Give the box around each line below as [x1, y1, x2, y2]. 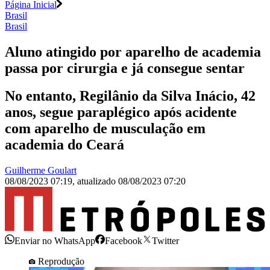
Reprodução [38, 256, 84, 266]
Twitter [152, 235, 179, 246]
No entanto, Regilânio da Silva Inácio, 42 [5, 88, 256, 104]
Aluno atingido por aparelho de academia [5, 43, 261, 60]
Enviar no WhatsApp [14, 235, 95, 246]
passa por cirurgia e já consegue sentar [5, 60, 245, 76]
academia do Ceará [5, 137, 124, 153]
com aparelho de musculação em [5, 121, 206, 137]
